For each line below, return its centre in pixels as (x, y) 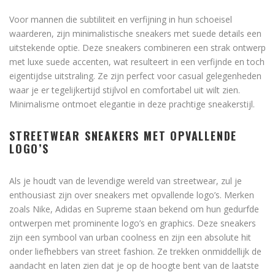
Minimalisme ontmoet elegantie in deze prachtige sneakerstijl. (132, 104)
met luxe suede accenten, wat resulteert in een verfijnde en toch (137, 62)
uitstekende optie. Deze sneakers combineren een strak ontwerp (137, 48)
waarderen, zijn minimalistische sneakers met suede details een (135, 34)
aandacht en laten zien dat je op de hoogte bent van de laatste (134, 266)
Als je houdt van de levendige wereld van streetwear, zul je (126, 181)
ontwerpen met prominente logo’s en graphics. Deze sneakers (133, 223)
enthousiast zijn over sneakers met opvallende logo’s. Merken (132, 195)
